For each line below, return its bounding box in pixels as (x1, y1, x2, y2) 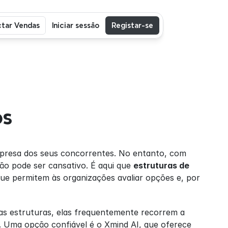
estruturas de (133, 160, 189, 170)
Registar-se (111, 21, 153, 29)
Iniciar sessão (52, 21, 99, 29)
